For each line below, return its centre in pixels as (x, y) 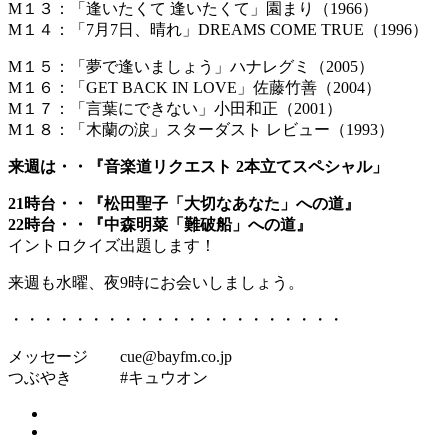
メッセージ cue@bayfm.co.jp (120, 357)
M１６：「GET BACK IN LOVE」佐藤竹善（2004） (194, 88)
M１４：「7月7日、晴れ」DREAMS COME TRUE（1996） (218, 30)
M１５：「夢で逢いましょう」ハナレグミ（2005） (191, 67)
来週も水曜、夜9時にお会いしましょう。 (156, 283)
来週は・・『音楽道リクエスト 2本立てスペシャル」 (198, 167)
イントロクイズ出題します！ (112, 246)
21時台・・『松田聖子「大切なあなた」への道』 (184, 204)
